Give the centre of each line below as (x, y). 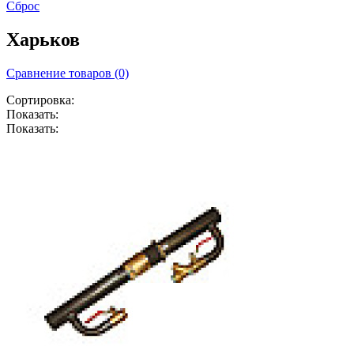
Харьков (43, 40)
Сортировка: (40, 100)
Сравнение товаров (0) (68, 73)
